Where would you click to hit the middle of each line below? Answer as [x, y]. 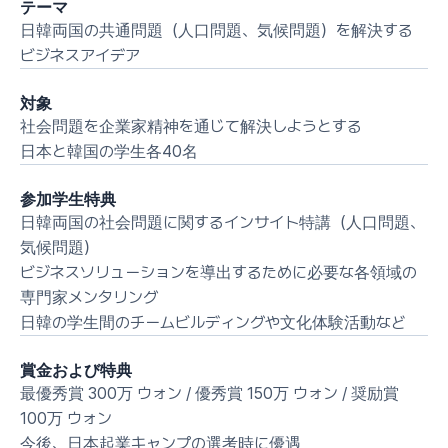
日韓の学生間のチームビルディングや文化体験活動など [213, 322]
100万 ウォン [66, 418]
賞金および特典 [76, 370]
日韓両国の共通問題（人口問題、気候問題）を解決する [216, 30]
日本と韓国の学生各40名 [109, 151]
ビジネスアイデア [80, 55]
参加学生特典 [68, 199]
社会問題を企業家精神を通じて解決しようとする [191, 126]
